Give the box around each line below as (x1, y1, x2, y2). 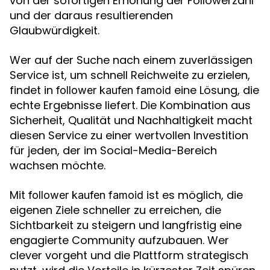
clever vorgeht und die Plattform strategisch (10, 248, 248, 263)
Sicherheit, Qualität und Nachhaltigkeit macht (10, 113, 253, 128)
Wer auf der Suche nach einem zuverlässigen (10, 52, 253, 67)
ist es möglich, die (143, 187, 243, 202)
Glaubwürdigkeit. (10, 23, 99, 38)
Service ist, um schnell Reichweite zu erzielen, (10, 67, 250, 83)
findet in (10, 83, 56, 98)
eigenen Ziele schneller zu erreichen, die (10, 202, 221, 218)
